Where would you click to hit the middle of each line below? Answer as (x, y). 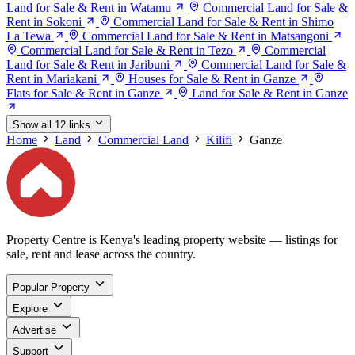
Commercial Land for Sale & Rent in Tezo (127, 51)
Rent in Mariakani (52, 79)
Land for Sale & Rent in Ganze (270, 94)
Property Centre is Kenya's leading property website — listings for (172, 239)
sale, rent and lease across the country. (101, 254)
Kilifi (219, 140)
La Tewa (29, 36)
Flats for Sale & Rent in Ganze (83, 94)
